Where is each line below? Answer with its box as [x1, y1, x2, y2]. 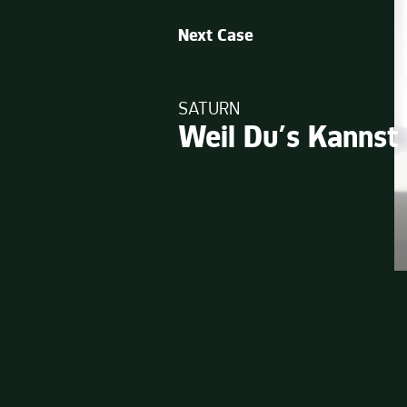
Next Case [178, 29, 253, 45]
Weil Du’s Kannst [178, 126, 399, 155]
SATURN [178, 103, 240, 119]
